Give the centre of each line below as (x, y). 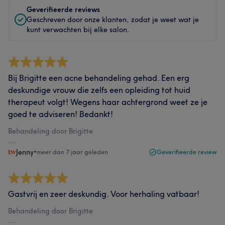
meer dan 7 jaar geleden (72, 152)
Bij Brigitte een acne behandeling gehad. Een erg (99, 78)
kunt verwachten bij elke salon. (78, 29)
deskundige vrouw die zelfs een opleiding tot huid (99, 90)
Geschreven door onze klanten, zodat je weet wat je (113, 19)
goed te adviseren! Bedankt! (61, 114)
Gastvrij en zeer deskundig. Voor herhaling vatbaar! (104, 194)
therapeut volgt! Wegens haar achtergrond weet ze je (108, 102)
